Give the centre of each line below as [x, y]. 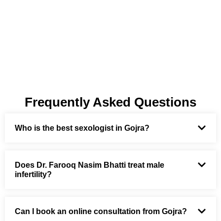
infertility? [33, 174]
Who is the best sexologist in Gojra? [82, 128]
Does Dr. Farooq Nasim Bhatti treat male [90, 165]
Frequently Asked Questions [110, 102]
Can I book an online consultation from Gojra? [101, 211]
